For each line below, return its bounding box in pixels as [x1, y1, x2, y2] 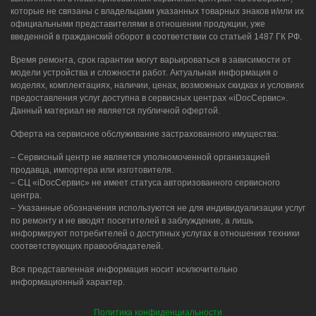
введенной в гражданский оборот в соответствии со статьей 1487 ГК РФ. [11, 32, 302, 42]
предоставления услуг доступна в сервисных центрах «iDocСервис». [11, 93, 288, 104]
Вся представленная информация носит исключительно [11, 265, 238, 275]
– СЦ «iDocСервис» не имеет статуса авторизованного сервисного [11, 178, 280, 188]
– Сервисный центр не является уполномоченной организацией [11, 152, 270, 163]
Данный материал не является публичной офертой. [11, 106, 220, 116]
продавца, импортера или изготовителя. [11, 165, 174, 176]
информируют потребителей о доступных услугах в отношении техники [11, 229, 300, 239]
